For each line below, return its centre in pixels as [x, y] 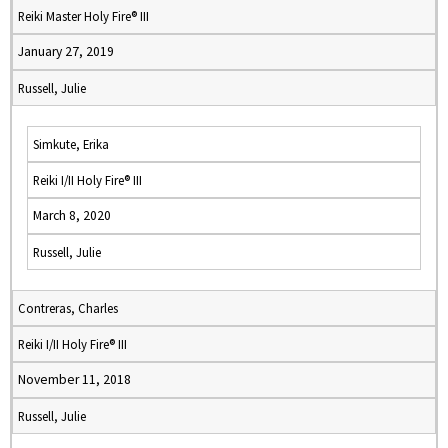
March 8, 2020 [72, 215]
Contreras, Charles [68, 308]
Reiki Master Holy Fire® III [83, 16]
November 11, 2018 [74, 379]
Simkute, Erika [71, 144]
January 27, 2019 [66, 51]
